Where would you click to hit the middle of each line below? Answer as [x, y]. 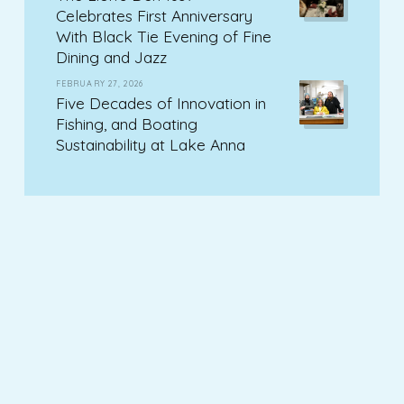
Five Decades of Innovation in [161, 103]
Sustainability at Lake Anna [150, 145]
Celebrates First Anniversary [154, 16]
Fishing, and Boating [126, 124]
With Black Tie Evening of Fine [163, 37]
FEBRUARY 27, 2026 [99, 84]
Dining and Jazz [111, 57]
